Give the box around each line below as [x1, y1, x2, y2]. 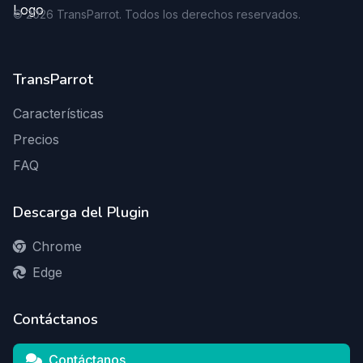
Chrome [32, 238, 82, 254]
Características [13, 105, 104, 122]
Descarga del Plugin [13, 203, 149, 222]
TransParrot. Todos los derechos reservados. [57, 7, 301, 21]
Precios [13, 131, 59, 147]
